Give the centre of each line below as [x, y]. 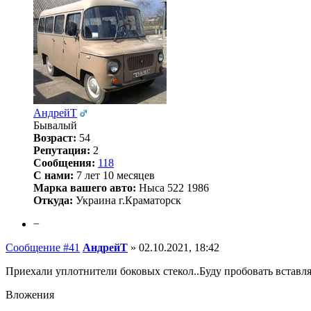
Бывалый [55, 125]
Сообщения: [64, 162]
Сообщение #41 [43, 247]
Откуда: [53, 200]
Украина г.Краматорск [127, 200]
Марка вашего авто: [85, 187]
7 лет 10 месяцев [114, 175]
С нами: [53, 175]
